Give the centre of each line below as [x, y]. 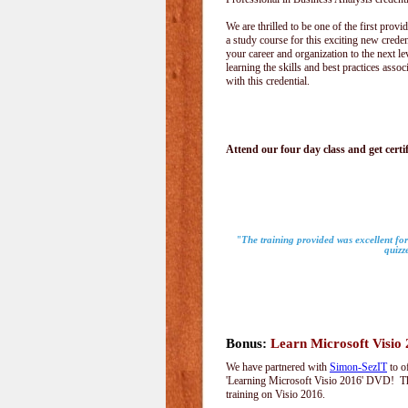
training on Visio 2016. [275, 394]
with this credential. [269, 81]
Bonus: [246, 343]
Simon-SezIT [358, 367]
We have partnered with [278, 367]
